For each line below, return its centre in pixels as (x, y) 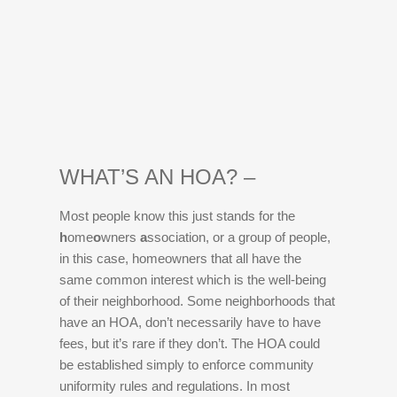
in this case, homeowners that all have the (181, 258)
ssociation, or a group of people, (239, 237)
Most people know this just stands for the (178, 216)
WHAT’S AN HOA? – (161, 177)
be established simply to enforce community (187, 365)
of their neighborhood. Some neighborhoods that (198, 301)
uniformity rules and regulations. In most (175, 386)
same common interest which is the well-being (193, 280)
